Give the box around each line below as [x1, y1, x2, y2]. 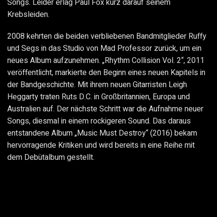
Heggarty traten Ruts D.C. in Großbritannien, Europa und [7, 91, 190, 103]
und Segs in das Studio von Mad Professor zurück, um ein [7, 43, 201, 55]
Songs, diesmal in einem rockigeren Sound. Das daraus [7, 115, 191, 127]
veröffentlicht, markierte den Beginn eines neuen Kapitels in [7, 67, 205, 79]
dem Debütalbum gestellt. [7, 152, 94, 164]
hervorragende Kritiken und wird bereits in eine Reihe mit [7, 139, 195, 152]
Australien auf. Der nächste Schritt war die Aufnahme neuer [7, 103, 203, 115]
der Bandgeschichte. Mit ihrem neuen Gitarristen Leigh [7, 79, 187, 91]
